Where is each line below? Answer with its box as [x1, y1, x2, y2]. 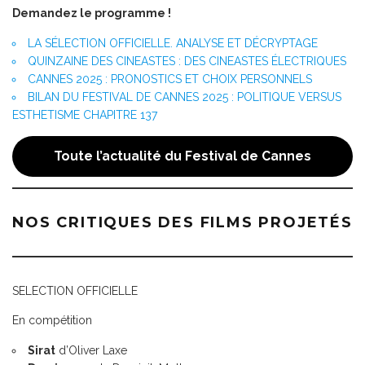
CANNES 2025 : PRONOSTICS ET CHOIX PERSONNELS [28, 72, 312, 86]
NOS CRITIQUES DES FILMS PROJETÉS [12, 213, 353, 231]
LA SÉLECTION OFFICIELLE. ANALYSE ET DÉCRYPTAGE [28, 36, 318, 50]
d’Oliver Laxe [55, 343, 127, 357]
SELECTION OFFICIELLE [12, 284, 138, 297]
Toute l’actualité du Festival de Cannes [54, 148, 311, 165]
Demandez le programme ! [12, 6, 171, 20]
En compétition [12, 313, 92, 327]
